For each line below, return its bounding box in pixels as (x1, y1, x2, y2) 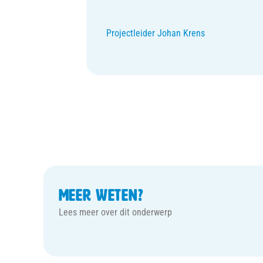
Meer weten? (58, 186, 144, 205)
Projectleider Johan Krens (106, 27, 205, 39)
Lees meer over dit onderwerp (58, 207, 172, 218)
